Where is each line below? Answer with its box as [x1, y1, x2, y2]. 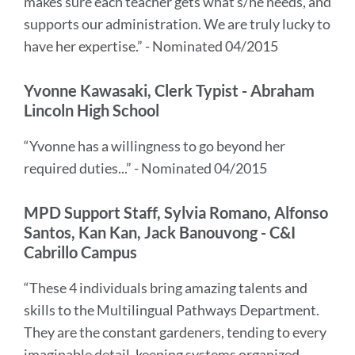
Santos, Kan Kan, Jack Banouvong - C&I [24, 223, 296, 242]
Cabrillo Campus [24, 242, 137, 261]
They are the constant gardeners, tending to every [24, 323, 326, 341]
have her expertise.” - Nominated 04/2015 [24, 37, 278, 55]
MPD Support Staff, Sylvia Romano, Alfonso [24, 203, 328, 222]
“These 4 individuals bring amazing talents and [24, 279, 307, 296]
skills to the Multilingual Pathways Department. [24, 301, 319, 319]
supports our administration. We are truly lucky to [24, 15, 330, 32]
